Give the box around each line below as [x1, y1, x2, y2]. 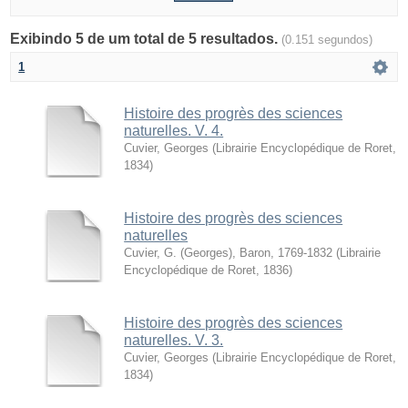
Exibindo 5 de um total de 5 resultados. [10, 30, 282, 46]
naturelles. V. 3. [124, 331, 224, 348]
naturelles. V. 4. [124, 122, 224, 138]
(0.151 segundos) [281, 32, 373, 46]
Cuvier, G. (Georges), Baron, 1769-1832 [124, 245, 333, 260]
